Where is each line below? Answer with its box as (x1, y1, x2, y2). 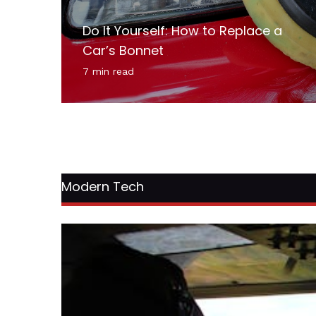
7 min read (83, 65, 134, 77)
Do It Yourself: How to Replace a (83, 21, 282, 39)
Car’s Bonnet (83, 41, 164, 59)
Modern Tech (61, 177, 144, 195)
